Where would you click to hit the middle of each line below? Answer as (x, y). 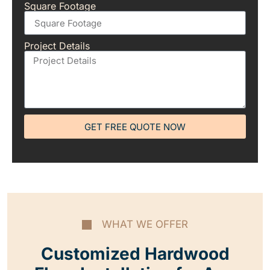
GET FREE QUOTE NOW (135, 127)
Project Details (57, 46)
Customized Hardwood (135, 254)
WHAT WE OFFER (145, 224)
